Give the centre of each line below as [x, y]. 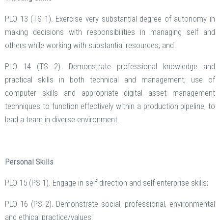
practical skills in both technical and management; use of [110, 80]
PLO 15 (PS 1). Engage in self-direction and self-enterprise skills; [107, 183]
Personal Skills [29, 162]
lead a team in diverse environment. [62, 120]
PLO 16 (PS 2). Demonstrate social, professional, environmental [110, 204]
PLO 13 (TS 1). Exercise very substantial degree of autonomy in [110, 19]
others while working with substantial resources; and [89, 45]
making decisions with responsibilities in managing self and [110, 32]
